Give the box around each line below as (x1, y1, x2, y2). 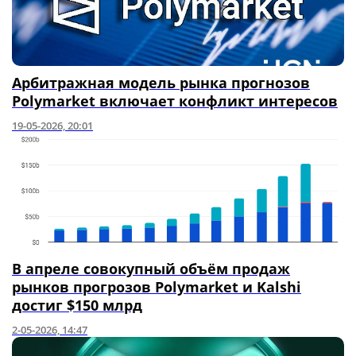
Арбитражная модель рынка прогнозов (12, 72, 310, 92)
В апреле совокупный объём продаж (12, 258, 290, 278)
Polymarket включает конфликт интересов (12, 91, 338, 110)
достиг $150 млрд (12, 295, 142, 315)
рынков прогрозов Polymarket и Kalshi (12, 277, 301, 296)
